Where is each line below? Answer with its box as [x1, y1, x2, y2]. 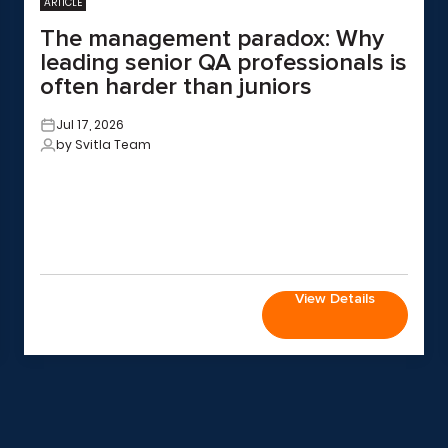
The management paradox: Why [40, 24, 384, 53]
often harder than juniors [40, 72, 312, 101]
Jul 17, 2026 [56, 116, 124, 133]
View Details [295, 290, 375, 307]
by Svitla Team [56, 136, 151, 153]
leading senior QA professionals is [40, 48, 407, 77]
